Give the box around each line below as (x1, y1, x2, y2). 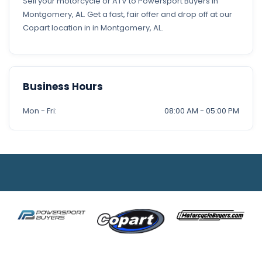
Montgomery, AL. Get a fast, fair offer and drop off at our (23, 9, 232, 20)
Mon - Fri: (23, 105, 57, 116)
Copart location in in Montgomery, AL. (23, 22, 163, 33)
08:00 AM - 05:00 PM (164, 105, 239, 116)
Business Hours (23, 80, 103, 94)
